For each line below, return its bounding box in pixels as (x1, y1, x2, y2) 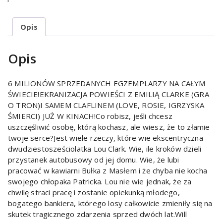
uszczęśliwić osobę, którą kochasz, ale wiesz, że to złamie (8, 121, 210, 132)
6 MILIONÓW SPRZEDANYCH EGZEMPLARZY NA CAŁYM (8, 78, 206, 88)
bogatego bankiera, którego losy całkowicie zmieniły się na (8, 198, 213, 208)
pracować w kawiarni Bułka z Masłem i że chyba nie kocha (8, 165, 207, 175)
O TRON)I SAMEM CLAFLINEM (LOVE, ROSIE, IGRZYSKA (8, 100, 205, 110)
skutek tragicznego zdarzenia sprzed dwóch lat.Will (8, 209, 187, 219)
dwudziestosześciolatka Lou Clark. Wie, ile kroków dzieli (8, 143, 202, 154)
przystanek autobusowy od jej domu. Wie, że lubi (8, 154, 179, 165)
